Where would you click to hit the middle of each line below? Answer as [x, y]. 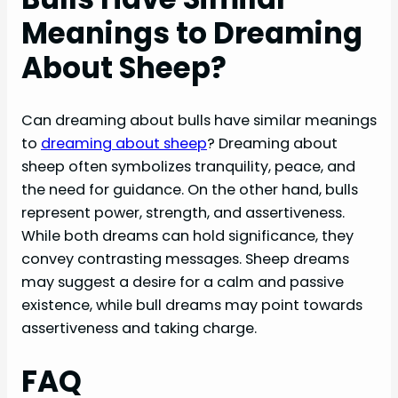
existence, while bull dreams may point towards [192, 306]
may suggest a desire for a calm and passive [183, 283]
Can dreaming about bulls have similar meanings [199, 121]
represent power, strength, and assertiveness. [183, 213]
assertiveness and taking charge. [139, 329]
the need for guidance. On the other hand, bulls [190, 190]
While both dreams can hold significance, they [187, 236]
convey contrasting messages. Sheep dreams [185, 259]
